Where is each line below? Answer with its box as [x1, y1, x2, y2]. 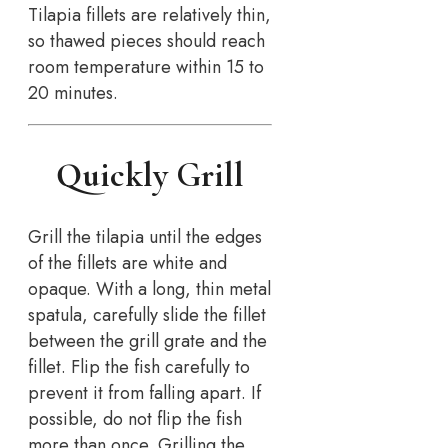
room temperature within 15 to [28, 54, 264, 81]
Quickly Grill [56, 154, 245, 196]
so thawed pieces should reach [28, 28, 265, 55]
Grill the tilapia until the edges [28, 223, 262, 250]
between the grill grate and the [28, 327, 267, 354]
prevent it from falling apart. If [28, 379, 261, 406]
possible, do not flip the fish [28, 405, 242, 432]
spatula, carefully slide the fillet [28, 301, 266, 328]
